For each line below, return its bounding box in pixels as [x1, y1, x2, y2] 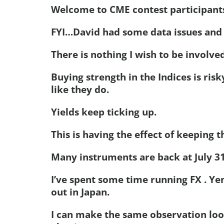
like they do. [51, 83, 109, 95]
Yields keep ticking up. [51, 105, 156, 118]
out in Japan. [51, 185, 109, 198]
